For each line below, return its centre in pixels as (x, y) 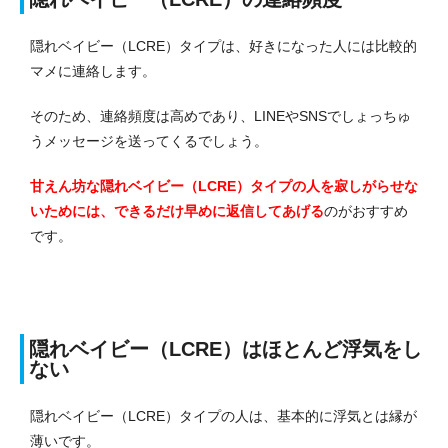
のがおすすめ (366, 210)
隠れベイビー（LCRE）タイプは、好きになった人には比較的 (223, 45)
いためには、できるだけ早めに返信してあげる (177, 210)
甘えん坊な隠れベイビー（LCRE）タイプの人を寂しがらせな (224, 185)
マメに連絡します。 (93, 70)
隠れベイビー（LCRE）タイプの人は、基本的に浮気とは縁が (223, 415)
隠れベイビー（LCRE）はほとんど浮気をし (225, 348)
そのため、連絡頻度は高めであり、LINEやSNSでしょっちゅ (220, 115)
